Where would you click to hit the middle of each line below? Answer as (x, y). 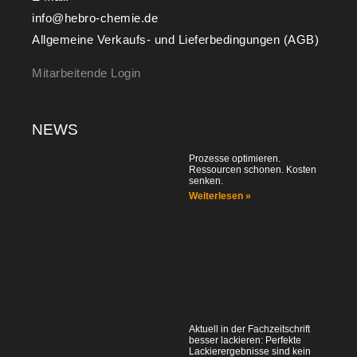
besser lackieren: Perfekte (245, 340)
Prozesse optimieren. (235, 158)
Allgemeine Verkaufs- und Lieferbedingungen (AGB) (175, 39)
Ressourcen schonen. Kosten (253, 169)
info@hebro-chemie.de (95, 18)
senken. (206, 180)
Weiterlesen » (220, 196)
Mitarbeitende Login (86, 73)
